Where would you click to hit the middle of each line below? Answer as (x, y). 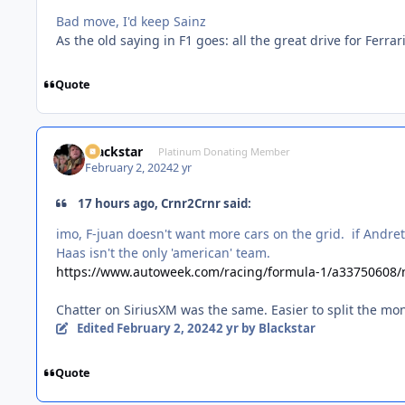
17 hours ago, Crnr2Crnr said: (164, 204)
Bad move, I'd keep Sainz (131, 21)
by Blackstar (277, 329)
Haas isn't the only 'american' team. (165, 253)
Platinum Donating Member (224, 151)
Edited (96, 329)
